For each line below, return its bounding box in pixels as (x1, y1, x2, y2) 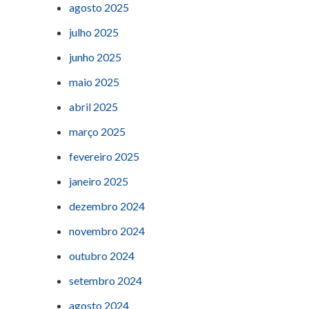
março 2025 (69, 125, 126, 139)
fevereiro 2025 (69, 150, 139, 163)
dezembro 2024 (69, 199, 145, 213)
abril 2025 (69, 100, 118, 114)
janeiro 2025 (69, 175, 128, 188)
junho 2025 (69, 50, 121, 64)
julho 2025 (69, 26, 119, 39)
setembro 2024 (69, 274, 142, 288)
